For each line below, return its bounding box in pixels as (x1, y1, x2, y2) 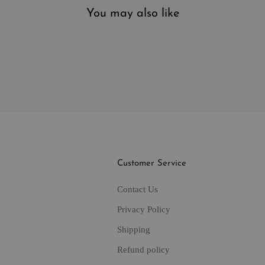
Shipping (117, 224, 150, 234)
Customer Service (117, 159, 186, 168)
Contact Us (117, 184, 158, 194)
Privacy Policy (117, 204, 170, 214)
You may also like (86, 7, 179, 20)
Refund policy (117, 244, 170, 254)
